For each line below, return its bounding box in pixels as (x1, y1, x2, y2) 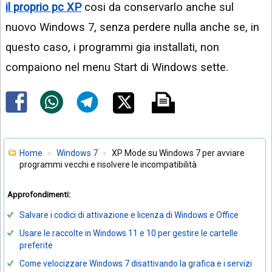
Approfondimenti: (7, 190, 70, 200)
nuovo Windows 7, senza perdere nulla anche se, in (5, 21, 259, 34)
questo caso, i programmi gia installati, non (5, 41, 219, 54)
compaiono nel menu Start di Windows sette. (5, 61, 228, 74)
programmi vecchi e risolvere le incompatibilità (19, 160, 197, 170)
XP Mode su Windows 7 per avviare (112, 148, 245, 158)
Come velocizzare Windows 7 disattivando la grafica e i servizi (19, 258, 252, 268)
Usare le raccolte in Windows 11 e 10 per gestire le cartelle (19, 228, 238, 238)
